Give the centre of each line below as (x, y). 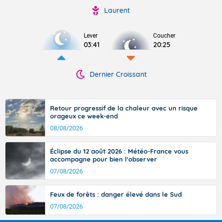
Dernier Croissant (118, 74)
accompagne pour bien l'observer (104, 159)
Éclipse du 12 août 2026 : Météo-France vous (119, 151)
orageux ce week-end (84, 116)
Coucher (164, 36)
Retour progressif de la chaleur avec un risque (124, 108)
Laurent (117, 10)
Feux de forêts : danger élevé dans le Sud (116, 194)
